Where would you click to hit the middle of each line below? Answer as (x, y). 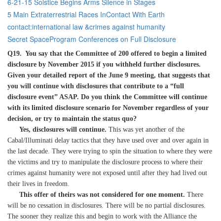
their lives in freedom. (38, 184)
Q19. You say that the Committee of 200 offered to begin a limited (107, 54)
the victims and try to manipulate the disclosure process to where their (105, 162)
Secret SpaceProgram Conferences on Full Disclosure (92, 39)
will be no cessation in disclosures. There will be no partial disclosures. (107, 205)
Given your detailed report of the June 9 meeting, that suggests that (109, 75)
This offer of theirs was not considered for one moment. (102, 195)
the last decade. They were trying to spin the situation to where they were (110, 151)
